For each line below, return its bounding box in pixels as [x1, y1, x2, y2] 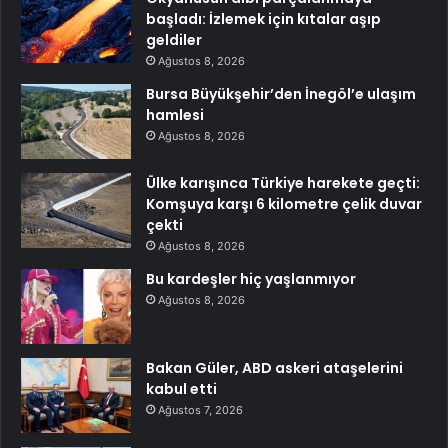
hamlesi [146, 104, 204, 125]
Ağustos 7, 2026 [158, 402, 243, 417]
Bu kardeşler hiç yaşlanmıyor [146, 268, 356, 289]
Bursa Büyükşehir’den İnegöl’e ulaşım [146, 83, 416, 104]
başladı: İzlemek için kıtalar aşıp [146, 8, 381, 29]
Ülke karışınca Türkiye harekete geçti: [146, 172, 420, 193]
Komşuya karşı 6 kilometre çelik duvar [146, 193, 422, 214]
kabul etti [146, 378, 217, 399]
